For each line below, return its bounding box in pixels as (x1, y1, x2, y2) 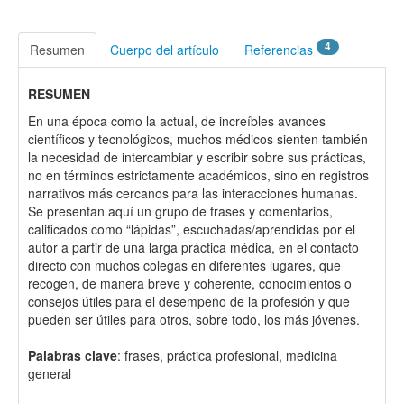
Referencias (244, 41, 317, 59)
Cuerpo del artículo (110, 41, 219, 59)
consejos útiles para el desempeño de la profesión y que (28, 292, 350, 310)
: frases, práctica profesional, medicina (117, 346, 337, 364)
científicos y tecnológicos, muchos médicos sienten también (28, 130, 368, 148)
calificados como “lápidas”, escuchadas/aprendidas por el (28, 220, 355, 238)
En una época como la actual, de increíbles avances (28, 112, 326, 130)
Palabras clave (28, 346, 117, 364)
